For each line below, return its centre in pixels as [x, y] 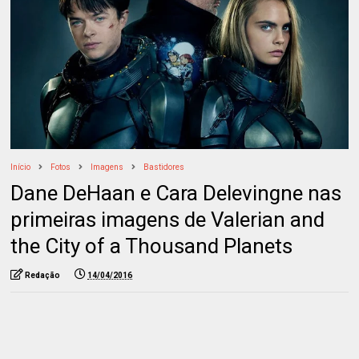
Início [21, 167]
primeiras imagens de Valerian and [168, 220]
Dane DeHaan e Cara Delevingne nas [176, 194]
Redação [43, 276]
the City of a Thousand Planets [152, 246]
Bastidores [164, 167]
